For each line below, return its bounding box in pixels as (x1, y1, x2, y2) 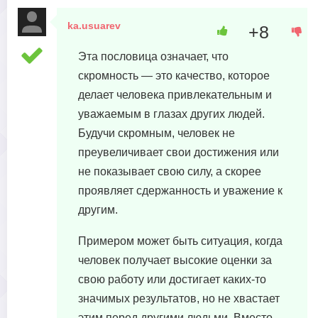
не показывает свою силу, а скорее (78, 165, 261, 177)
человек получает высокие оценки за (78, 254, 272, 266)
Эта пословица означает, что (78, 50, 229, 62)
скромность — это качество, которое (78, 70, 270, 82)
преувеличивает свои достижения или (78, 146, 279, 158)
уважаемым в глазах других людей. (78, 108, 265, 120)
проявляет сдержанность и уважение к (78, 185, 283, 197)
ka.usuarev (67, 20, 121, 31)
